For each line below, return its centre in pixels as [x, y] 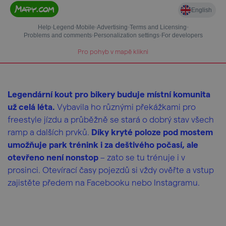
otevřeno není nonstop [53, 157]
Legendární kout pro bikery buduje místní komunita [109, 94]
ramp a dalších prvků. [49, 132]
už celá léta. [31, 106]
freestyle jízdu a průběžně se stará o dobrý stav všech [111, 119]
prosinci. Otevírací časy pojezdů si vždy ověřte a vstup [111, 169]
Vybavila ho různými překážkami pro [125, 106]
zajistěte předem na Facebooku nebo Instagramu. [105, 182]
